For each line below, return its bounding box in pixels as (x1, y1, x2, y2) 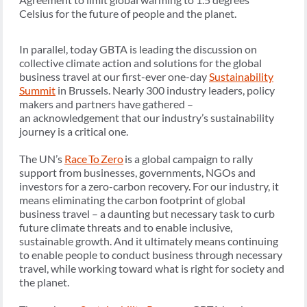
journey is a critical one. (19, 125, 132, 138)
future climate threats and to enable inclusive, (19, 221, 232, 234)
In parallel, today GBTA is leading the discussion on (19, 42, 257, 56)
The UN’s (19, 152, 64, 166)
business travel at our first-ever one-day (19, 70, 209, 84)
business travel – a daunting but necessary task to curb (19, 207, 275, 221)
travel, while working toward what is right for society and (19, 262, 284, 275)
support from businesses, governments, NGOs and (19, 166, 256, 180)
